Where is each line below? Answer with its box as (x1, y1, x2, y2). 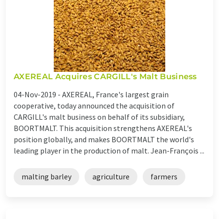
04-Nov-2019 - (14, 89, 62, 99)
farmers (151, 171, 177, 181)
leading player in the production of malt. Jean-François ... (14, 145, 204, 155)
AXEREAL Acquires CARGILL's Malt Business (14, 71, 197, 81)
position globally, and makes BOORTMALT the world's (14, 134, 194, 144)
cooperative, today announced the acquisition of (14, 100, 175, 110)
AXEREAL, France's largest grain (62, 89, 169, 99)
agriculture (92, 171, 130, 181)
